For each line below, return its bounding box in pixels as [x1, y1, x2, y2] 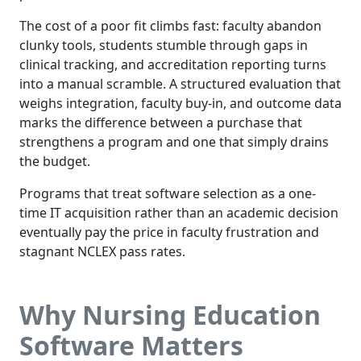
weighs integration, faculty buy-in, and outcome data [19, 94, 342, 113]
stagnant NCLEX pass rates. [19, 243, 185, 261]
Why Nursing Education [19, 297, 321, 333]
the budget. [19, 152, 90, 171]
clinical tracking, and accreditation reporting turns [19, 56, 326, 74]
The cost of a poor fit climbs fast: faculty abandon [19, 17, 322, 35]
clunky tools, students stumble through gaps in [19, 36, 308, 55]
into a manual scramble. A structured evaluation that [19, 75, 341, 93]
